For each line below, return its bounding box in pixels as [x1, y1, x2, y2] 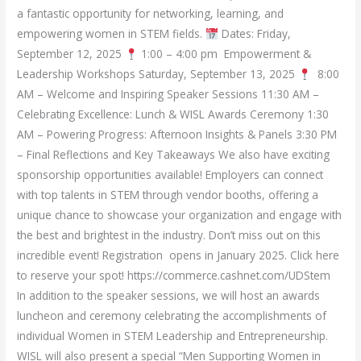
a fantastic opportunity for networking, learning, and [17, 6, 284, 22]
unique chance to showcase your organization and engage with [17, 207, 342, 223]
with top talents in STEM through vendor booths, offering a [17, 187, 319, 203]
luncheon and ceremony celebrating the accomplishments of [17, 308, 327, 324]
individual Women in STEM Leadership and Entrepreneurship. [17, 328, 332, 344]
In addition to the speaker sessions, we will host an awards [17, 288, 321, 304]
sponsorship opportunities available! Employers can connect [17, 167, 324, 183]
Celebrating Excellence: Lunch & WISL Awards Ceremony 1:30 [17, 106, 330, 122]
